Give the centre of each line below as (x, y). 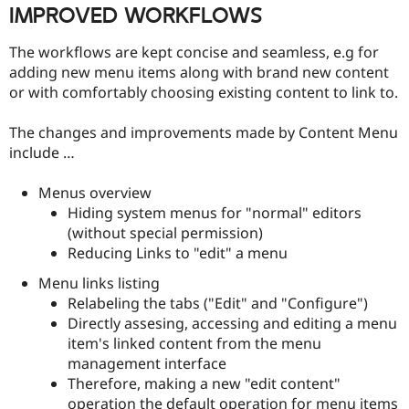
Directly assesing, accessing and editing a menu (232, 324)
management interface (147, 364)
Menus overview (95, 193)
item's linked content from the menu (194, 344)
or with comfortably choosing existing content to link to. (204, 92)
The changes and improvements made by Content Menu (204, 132)
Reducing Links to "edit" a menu (178, 253)
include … (42, 152)
